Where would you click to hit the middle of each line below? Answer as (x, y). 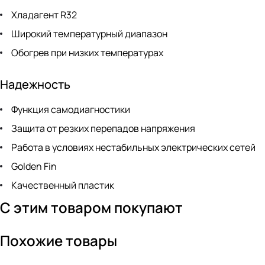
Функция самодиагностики (70, 110)
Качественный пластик (62, 185)
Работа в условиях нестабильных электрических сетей (132, 148)
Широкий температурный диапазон (88, 34)
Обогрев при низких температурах (86, 53)
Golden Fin (33, 167)
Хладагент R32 (43, 15)
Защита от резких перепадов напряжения (102, 129)
